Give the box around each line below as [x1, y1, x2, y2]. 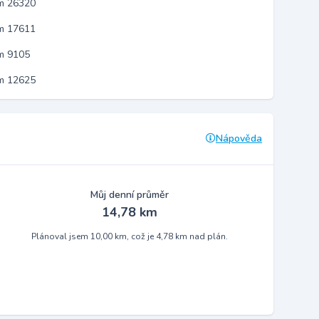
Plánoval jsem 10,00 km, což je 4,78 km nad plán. [31, 231, 228, 242]
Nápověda [216, 132, 262, 145]
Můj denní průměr [90, 188, 169, 202]
